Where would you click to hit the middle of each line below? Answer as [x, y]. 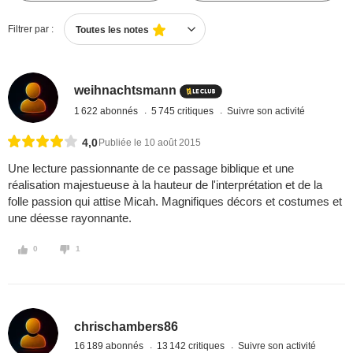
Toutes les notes [112, 30]
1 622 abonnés [108, 111]
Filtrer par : [31, 29]
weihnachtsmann [126, 90]
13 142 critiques [192, 346]
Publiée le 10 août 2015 [150, 143]
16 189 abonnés [110, 346]
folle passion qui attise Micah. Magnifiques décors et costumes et [175, 202]
